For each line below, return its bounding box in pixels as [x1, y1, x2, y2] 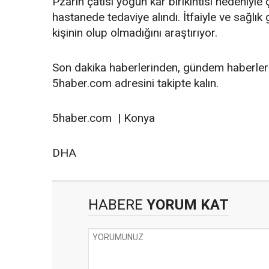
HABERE [88, 196, 143, 214]
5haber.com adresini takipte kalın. [52, 76, 219, 91]
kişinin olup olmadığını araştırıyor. [52, 26, 217, 40]
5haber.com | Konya [52, 111, 155, 125]
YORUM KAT [143, 196, 229, 214]
